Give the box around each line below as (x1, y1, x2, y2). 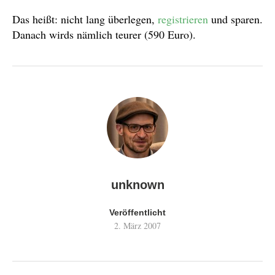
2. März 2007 (114, 219, 161, 231)
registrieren (158, 11, 208, 26)
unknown (110, 177, 165, 192)
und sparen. (208, 11, 263, 26)
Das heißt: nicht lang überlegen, (12, 11, 158, 26)
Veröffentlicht (109, 207, 166, 217)
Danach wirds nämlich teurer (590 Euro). (12, 26, 196, 42)
